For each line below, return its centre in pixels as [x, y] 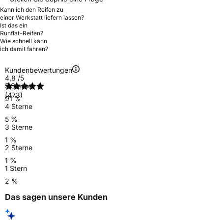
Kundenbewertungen [39, 70]
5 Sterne [18, 85]
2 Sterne [19, 147]
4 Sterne [19, 106]
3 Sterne [19, 127]
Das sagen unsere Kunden [56, 197]
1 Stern [16, 168]
